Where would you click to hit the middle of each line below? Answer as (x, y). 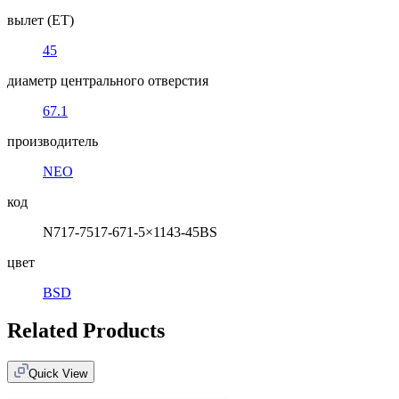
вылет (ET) (41, 20)
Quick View (58, 373)
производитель (53, 141)
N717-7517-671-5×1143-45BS (130, 232)
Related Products (86, 330)
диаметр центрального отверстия (108, 80)
